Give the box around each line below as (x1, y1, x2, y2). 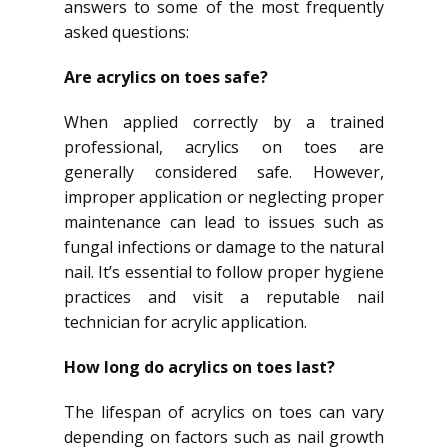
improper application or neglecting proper (64, 186, 384, 208)
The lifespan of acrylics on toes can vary (64, 401, 384, 423)
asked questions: (64, 21, 189, 43)
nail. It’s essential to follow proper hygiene (64, 261, 384, 283)
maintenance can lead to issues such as (64, 211, 384, 233)
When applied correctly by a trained (64, 111, 384, 133)
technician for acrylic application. (64, 311, 307, 333)
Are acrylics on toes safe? (64, 66, 268, 88)
